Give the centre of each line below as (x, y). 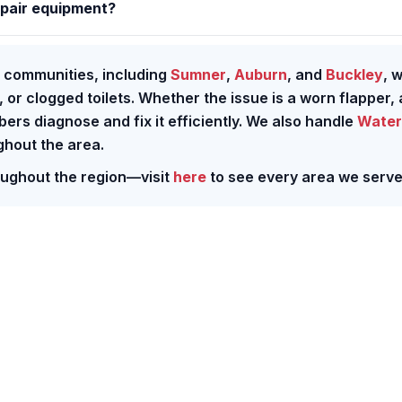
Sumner (198, 75)
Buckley (354, 75)
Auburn (261, 75)
